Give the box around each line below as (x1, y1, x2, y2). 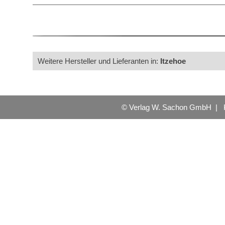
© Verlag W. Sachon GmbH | (122, 103, 223, 111)
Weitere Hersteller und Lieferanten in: (38, 57, 160, 65)
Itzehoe (160, 57, 186, 65)
